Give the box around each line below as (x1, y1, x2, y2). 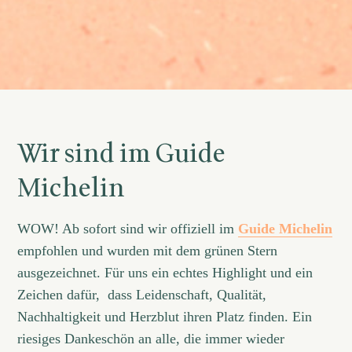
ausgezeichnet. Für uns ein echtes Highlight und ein (17, 265, 313, 281)
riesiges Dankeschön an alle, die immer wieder (17, 331, 285, 347)
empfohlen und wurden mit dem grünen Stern (17, 243, 278, 259)
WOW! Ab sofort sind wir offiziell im (17, 221, 239, 237)
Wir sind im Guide (17, 135, 226, 174)
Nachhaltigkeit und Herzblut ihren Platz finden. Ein (17, 309, 313, 325)
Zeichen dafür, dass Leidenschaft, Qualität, (17, 287, 267, 303)
